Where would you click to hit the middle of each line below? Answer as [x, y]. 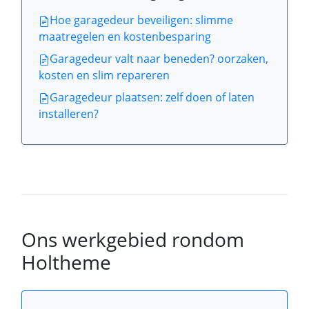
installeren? [69, 114]
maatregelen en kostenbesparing [125, 37]
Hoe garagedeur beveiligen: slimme [141, 20]
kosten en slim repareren [104, 75]
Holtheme [66, 262]
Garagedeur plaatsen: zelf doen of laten [152, 97]
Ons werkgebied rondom [133, 239]
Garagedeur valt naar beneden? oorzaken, [159, 59]
